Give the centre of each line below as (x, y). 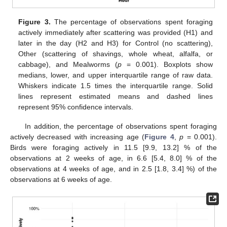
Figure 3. (34, 22)
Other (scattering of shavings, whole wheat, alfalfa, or (116, 54)
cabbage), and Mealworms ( (68, 65)
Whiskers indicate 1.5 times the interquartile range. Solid (116, 86)
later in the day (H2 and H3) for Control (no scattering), (116, 43)
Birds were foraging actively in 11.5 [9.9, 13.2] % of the (113, 148)
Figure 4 (159, 137)
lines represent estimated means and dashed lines (116, 97)
